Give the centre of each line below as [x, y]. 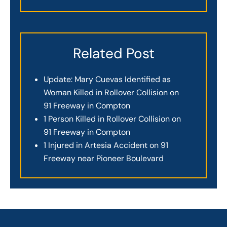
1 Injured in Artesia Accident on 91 [106, 145]
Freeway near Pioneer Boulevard [104, 158]
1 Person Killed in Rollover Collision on [112, 119]
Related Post [113, 53]
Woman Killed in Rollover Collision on [111, 92]
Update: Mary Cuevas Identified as [107, 79]
